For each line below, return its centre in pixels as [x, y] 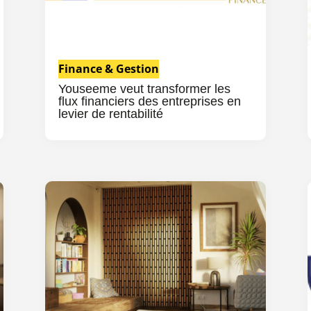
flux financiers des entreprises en [149, 101]
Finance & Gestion [108, 68]
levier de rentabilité [110, 114]
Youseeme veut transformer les [144, 89]
